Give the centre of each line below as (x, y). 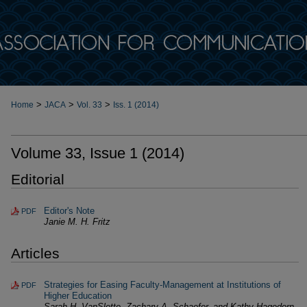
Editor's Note (69, 211)
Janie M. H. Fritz (77, 222)
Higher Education (78, 296)
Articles (35, 253)
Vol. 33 (89, 105)
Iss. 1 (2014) (136, 105)
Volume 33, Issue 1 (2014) (98, 153)
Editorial (38, 179)
